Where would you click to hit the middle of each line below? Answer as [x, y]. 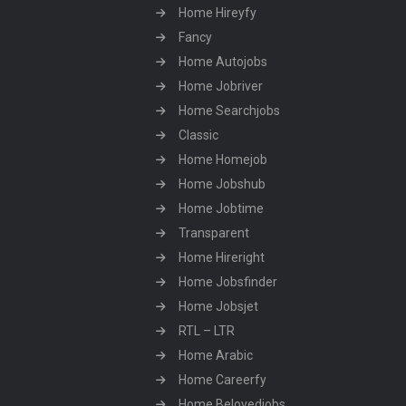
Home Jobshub [222, 184]
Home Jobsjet [218, 306]
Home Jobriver [221, 86]
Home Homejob [223, 159]
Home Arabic [216, 355]
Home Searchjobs [229, 111]
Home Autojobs [223, 62]
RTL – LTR [207, 331]
